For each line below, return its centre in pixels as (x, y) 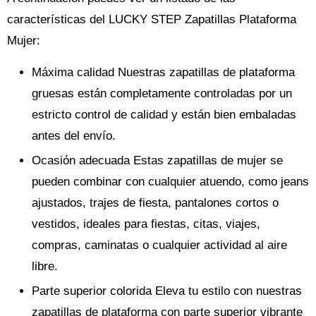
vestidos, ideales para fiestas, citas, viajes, (146, 224)
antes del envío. (74, 136)
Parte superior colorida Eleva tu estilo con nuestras (167, 291)
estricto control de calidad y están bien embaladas (164, 115)
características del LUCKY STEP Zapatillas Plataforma (152, 19)
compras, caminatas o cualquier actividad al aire (159, 245)
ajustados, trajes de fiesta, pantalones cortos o (155, 203)
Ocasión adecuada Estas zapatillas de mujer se (157, 160)
